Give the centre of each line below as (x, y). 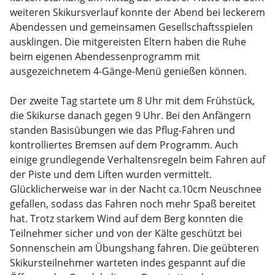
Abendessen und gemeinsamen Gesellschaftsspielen (131, 27)
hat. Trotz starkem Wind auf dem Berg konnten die (126, 219)
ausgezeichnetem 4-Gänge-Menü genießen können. (128, 71)
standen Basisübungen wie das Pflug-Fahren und (122, 130)
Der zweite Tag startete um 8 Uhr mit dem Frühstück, (132, 101)
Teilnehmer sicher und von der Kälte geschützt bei (126, 233)
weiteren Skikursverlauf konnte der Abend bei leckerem (137, 12)
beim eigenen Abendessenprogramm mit (105, 56)
